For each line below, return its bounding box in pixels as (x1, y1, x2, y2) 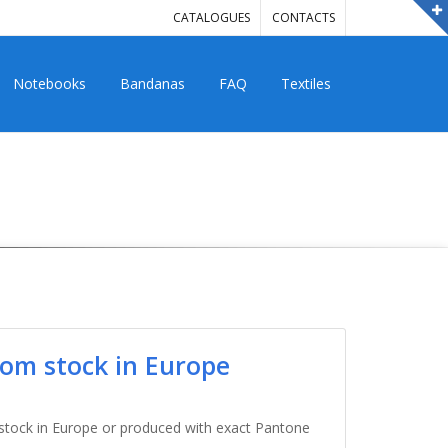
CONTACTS (272, 9, 335, 26)
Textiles (281, 74, 331, 93)
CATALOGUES (173, 9, 250, 26)
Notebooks (13, 74, 86, 93)
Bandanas (120, 74, 185, 93)
